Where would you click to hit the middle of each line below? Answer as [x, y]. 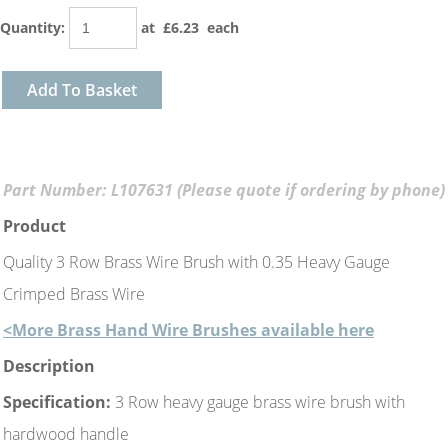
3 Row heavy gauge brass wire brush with [258, 401]
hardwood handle [66, 433]
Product [34, 225]
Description [49, 365]
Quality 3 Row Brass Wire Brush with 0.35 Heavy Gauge [196, 261]
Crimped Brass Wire [74, 293]
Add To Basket [82, 89]
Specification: [57, 401]
